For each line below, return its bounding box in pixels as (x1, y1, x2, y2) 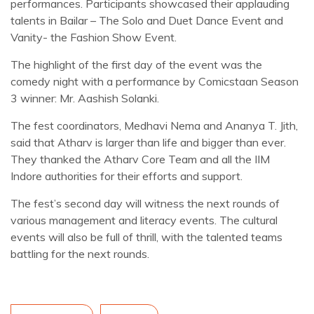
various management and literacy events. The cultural (11, 213, 278, 227)
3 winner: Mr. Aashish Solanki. (11, 91, 159, 105)
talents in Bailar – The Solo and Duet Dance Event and (11, 13, 283, 27)
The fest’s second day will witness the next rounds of (11, 196, 280, 210)
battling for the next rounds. (11, 247, 149, 261)
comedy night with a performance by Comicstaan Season (11, 74, 299, 88)
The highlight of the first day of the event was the (11, 57, 262, 71)
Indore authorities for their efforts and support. (11, 169, 243, 183)
